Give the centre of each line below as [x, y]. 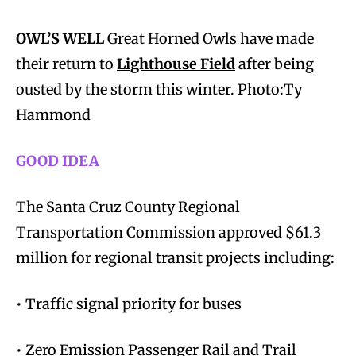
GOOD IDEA [58, 161]
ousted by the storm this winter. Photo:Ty [159, 89]
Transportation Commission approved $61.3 [168, 232]
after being [275, 64]
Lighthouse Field [176, 64]
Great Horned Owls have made [211, 38]
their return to [66, 64]
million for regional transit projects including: [175, 257]
